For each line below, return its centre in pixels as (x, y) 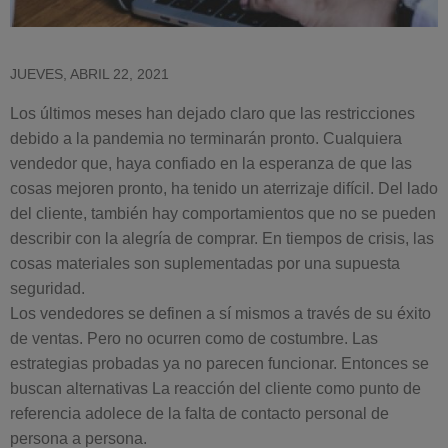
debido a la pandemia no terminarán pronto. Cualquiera (206, 138)
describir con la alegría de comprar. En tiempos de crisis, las (222, 238)
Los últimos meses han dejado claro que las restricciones (212, 113)
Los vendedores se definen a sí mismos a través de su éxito (220, 313)
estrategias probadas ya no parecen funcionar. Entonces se (219, 363)
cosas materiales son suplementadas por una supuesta (205, 263)
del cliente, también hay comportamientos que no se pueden (223, 213)
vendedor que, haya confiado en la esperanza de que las (211, 163)
